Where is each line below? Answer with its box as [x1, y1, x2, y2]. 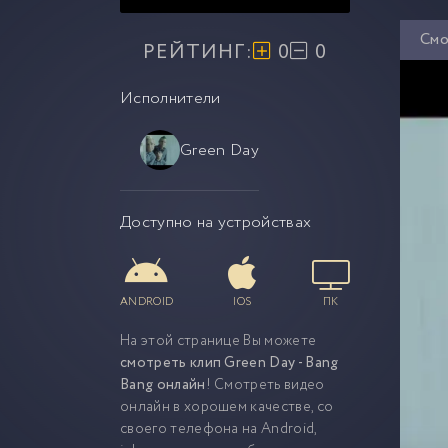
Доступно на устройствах [120, 211, 312, 234]
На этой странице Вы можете [120, 330, 317, 352]
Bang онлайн [120, 374, 206, 396]
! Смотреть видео [205, 374, 325, 396]
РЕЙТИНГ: [143, 38, 253, 67]
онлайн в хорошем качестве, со [120, 396, 334, 418]
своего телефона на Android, [120, 418, 317, 440]
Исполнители [120, 87, 221, 110]
